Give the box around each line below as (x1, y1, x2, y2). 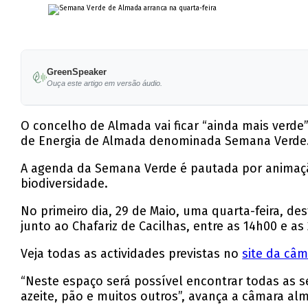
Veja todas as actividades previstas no (21, 246, 243, 262)
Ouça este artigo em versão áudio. (46, 79, 162, 88)
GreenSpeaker (46, 67, 107, 78)
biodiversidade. (21, 176, 109, 192)
